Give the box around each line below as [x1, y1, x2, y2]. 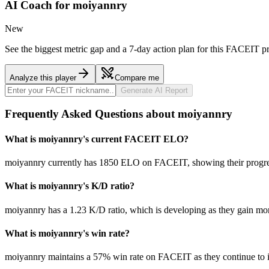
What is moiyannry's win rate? [5, 228, 130, 238]
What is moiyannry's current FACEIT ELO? [5, 133, 189, 144]
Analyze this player [10, 73, 76, 82]
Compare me [115, 73, 159, 82]
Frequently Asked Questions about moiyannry [5, 107, 232, 121]
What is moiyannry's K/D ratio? [5, 181, 134, 192]
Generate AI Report [121, 85, 188, 95]
